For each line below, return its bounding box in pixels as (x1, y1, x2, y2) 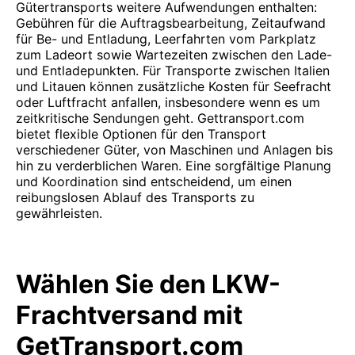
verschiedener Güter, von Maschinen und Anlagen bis (16, 142, 333, 158)
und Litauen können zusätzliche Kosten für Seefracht (16, 78, 331, 94)
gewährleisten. (16, 205, 102, 221)
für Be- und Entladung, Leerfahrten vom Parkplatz (16, 31, 316, 47)
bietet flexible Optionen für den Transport (16, 126, 266, 142)
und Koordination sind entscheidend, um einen (16, 174, 292, 189)
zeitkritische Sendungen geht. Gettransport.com (16, 110, 304, 126)
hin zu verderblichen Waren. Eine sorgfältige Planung (16, 158, 331, 174)
